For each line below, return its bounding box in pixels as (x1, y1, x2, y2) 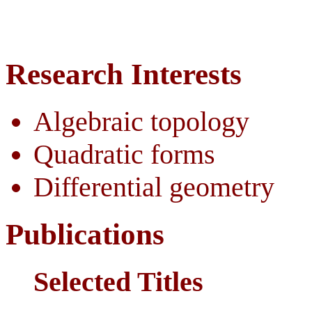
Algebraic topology (33, 106, 249, 137)
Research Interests (6, 58, 242, 91)
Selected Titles (33, 265, 203, 297)
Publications (6, 217, 164, 251)
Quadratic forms (33, 139, 215, 170)
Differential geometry (33, 171, 274, 203)
